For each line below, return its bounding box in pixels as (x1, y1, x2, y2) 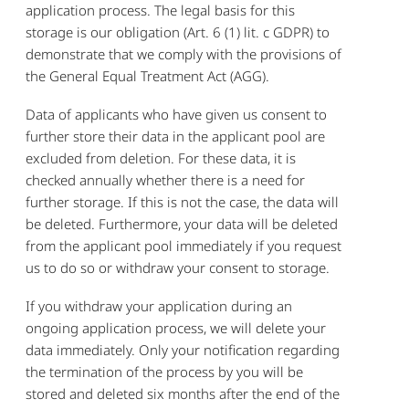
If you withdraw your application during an (26, 296, 293, 315)
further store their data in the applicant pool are (26, 126, 326, 145)
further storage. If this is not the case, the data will (26, 192, 340, 211)
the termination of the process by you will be (26, 362, 304, 381)
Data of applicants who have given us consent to (26, 104, 328, 123)
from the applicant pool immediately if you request (26, 236, 342, 255)
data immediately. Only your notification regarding (26, 340, 341, 359)
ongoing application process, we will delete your (26, 318, 327, 337)
